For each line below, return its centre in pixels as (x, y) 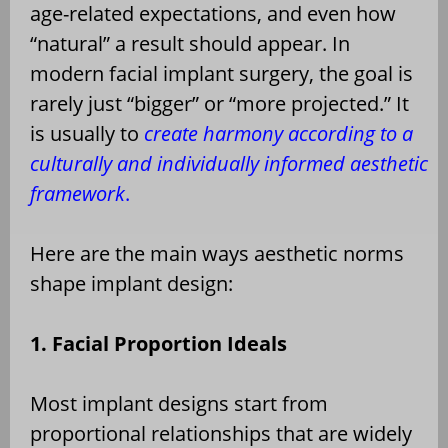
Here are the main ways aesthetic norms (217, 253)
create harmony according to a (276, 133)
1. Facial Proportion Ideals (158, 343)
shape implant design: (131, 283)
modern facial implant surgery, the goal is (221, 73)
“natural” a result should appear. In (190, 43)
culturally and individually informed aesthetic (229, 163)
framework (77, 193)
